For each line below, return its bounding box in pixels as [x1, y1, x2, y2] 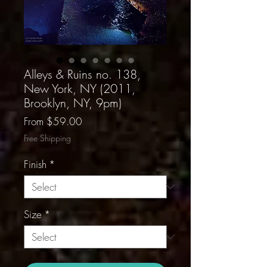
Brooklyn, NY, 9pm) [24, 94, 122, 111]
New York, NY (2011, [24, 80, 135, 97]
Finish [24, 157, 46, 171]
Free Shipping [24, 132, 71, 144]
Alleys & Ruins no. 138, [24, 66, 141, 82]
